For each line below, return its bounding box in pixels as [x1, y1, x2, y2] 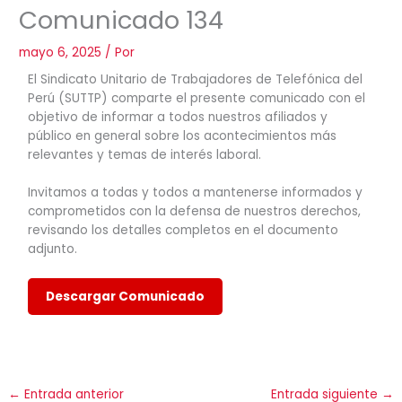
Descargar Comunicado [46, 288, 205, 306]
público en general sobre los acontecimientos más [28, 127, 337, 144]
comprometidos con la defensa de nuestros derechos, [28, 203, 362, 221]
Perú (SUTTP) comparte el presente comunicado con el [28, 89, 366, 107]
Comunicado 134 [19, 2, 224, 38]
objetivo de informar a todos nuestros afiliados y [28, 108, 328, 126]
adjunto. [28, 240, 78, 258]
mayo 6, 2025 [19, 43, 106, 61]
